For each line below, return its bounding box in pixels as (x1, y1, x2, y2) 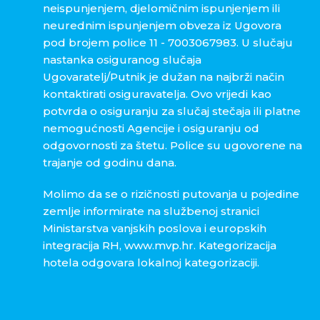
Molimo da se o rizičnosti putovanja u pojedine (43, 187, 299, 201)
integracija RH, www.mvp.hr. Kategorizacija (43, 239, 276, 253)
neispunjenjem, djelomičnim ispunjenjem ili (43, 1, 280, 16)
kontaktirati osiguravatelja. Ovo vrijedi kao (43, 87, 271, 101)
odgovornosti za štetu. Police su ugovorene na (43, 139, 302, 153)
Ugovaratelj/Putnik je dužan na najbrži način (43, 70, 284, 84)
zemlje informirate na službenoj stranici (43, 204, 259, 219)
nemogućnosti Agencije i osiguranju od (43, 121, 259, 136)
